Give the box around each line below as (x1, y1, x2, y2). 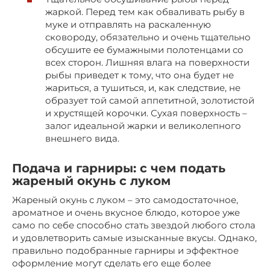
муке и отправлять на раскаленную (45, 18, 211, 30)
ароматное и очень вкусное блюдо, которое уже (12, 206, 240, 218)
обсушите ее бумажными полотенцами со (45, 43, 243, 55)
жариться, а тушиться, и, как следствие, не (45, 81, 240, 93)
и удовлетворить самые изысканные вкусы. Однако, (12, 231, 257, 243)
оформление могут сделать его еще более (12, 257, 211, 269)
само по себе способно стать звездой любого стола (12, 219, 256, 231)
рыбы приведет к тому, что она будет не (45, 69, 234, 81)
